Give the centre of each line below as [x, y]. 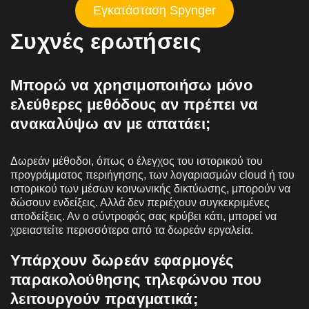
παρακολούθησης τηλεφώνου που [136, 279]
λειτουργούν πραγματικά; [104, 299]
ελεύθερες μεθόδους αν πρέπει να [134, 104]
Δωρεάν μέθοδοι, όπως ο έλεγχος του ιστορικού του [137, 161]
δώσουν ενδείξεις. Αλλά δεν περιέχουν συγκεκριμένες [140, 202]
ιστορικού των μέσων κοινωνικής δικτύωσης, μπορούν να [150, 188]
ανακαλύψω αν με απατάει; [111, 123]
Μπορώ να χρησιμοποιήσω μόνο [132, 85]
